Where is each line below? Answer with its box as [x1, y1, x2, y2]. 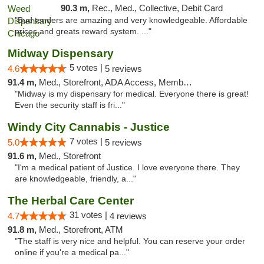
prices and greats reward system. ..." [15, 27, 151, 36]
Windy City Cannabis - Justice [8, 121, 170, 133]
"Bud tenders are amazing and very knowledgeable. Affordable [15, 16, 247, 25]
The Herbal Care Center [8, 194, 134, 207]
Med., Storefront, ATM [39, 225, 123, 235]
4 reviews [110, 211, 147, 221]
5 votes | [70, 62, 105, 72]
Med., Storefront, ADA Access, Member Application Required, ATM [39, 77, 183, 87]
